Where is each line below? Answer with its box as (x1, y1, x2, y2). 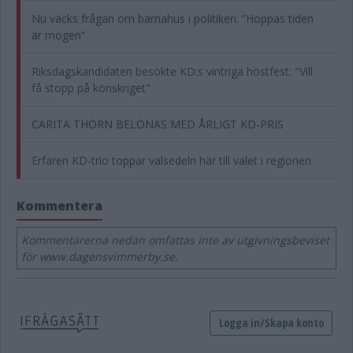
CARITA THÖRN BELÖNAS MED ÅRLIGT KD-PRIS (32, 117, 284, 132)
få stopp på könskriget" (32, 80, 150, 95)
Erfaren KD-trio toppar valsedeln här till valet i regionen (32, 153, 311, 168)
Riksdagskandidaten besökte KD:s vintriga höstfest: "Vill (32, 64, 313, 79)
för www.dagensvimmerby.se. (21, 249, 178, 264)
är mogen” (32, 28, 85, 43)
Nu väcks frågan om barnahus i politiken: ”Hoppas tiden (32, 11, 314, 26)
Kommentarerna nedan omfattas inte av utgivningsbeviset (21, 232, 329, 247)
